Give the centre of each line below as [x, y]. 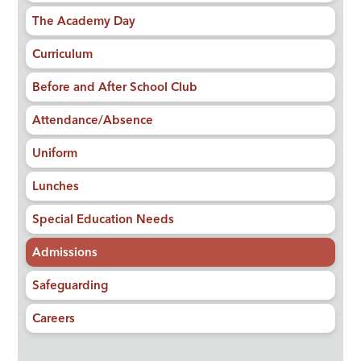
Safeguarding [71, 287]
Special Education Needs [104, 221]
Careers [54, 320]
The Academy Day [84, 23]
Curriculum [63, 56]
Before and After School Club [115, 89]
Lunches [56, 188]
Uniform [55, 155]
